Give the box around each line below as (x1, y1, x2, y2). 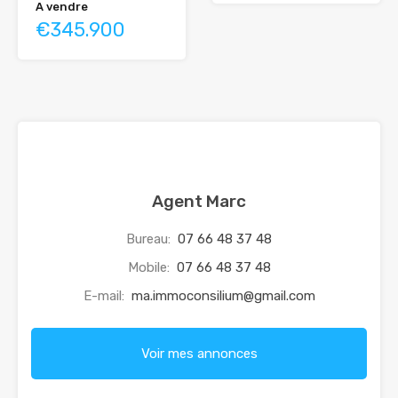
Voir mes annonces (140, 346, 258, 362)
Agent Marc (152, 191, 246, 212)
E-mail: (83, 288, 128, 305)
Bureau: (126, 231, 174, 248)
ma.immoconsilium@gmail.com (131, 288, 315, 305)
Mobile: (127, 259, 173, 276)
